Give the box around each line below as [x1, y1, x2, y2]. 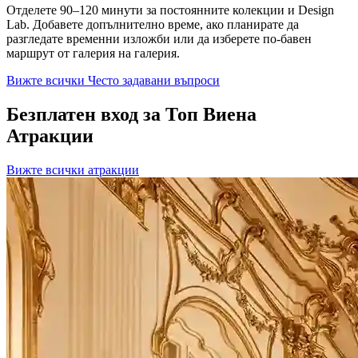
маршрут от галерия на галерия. [6, 46, 180, 60]
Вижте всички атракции [6, 162, 139, 177]
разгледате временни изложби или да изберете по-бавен [6, 31, 312, 46]
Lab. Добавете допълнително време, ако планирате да [6, 17, 299, 31]
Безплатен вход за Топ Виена [6, 103, 257, 125]
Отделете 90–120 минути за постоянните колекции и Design [6, 2, 334, 17]
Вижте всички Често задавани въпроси [6, 73, 220, 87]
